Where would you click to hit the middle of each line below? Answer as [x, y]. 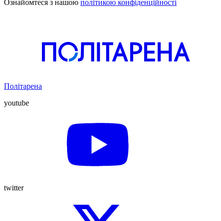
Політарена [23, 86]
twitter [14, 187]
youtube [17, 103]
